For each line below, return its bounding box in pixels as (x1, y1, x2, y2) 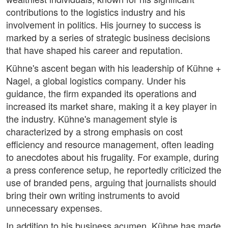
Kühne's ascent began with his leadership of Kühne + (6, 61, 221, 75)
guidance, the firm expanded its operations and (6, 87, 196, 100)
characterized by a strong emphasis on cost (6, 125, 183, 138)
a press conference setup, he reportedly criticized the (6, 163, 221, 177)
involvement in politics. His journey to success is (6, 18, 201, 32)
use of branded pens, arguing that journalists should (6, 176, 216, 189)
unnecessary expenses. (6, 201, 102, 215)
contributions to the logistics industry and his (6, 5, 185, 19)
